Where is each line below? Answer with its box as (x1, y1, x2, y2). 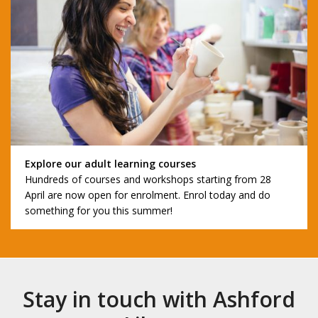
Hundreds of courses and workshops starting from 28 (25, 172, 271, 187)
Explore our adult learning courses (25, 157, 196, 171)
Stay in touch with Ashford (23, 285, 295, 314)
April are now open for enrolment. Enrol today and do (25, 188, 270, 202)
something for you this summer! (25, 204, 172, 218)
